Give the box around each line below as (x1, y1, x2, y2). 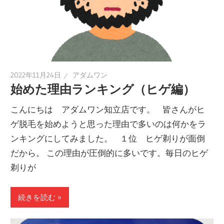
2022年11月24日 (10, 70, 61, 80)
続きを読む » (18, 192, 62, 202)
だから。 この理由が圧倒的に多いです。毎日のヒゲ (10, 147, 208, 158)
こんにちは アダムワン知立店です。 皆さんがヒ (10, 103, 205, 114)
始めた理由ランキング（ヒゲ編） (10, 82, 195, 97)
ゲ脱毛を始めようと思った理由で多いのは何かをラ (10, 118, 206, 129)
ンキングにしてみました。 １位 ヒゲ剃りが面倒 (10, 132, 205, 143)
